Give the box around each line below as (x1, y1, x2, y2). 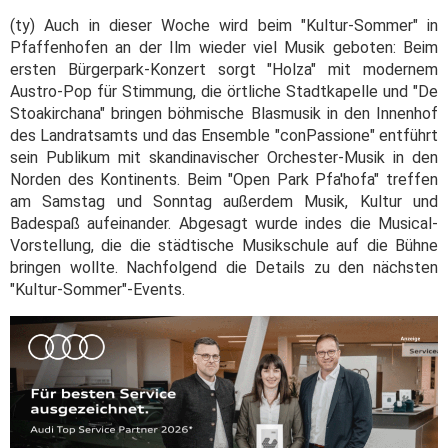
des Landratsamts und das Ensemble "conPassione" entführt (10, 125, 438, 145)
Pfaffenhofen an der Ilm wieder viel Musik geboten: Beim (10, 37, 438, 57)
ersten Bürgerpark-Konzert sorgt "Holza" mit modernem (10, 59, 438, 79)
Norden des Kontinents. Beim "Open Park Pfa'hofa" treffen (10, 169, 438, 189)
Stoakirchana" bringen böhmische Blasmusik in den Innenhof (10, 103, 438, 123)
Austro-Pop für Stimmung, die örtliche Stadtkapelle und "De (10, 81, 438, 101)
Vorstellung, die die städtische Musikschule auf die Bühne (10, 235, 438, 255)
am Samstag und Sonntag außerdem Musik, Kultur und (10, 191, 438, 211)
